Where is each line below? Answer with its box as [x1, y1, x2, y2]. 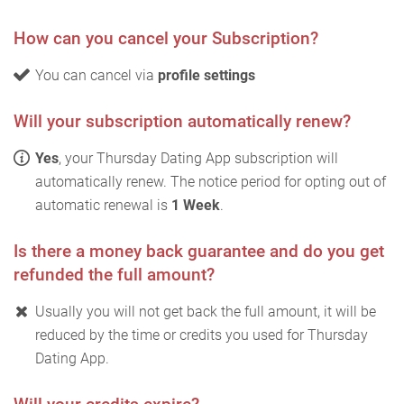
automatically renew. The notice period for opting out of [35, 172, 386, 190]
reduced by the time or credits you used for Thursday [35, 326, 368, 344]
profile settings [158, 66, 255, 84]
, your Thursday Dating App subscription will [59, 149, 338, 167]
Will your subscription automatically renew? [14, 110, 351, 132]
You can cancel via [35, 66, 158, 84]
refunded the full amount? [14, 263, 215, 285]
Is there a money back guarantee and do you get [14, 240, 384, 262]
